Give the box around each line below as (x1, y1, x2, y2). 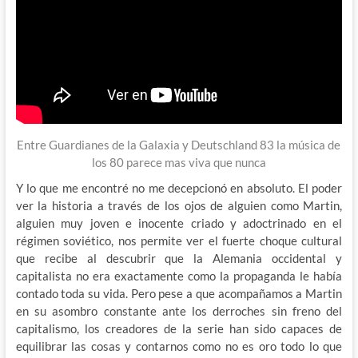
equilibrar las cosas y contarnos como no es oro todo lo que (15, 338, 343, 353)
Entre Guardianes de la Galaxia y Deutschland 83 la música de (17, 137, 341, 152)
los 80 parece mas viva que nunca (91, 154, 266, 169)
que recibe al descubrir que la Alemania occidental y (15, 250, 343, 265)
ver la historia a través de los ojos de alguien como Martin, (15, 197, 343, 213)
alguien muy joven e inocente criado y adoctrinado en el (15, 215, 343, 230)
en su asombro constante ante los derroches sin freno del (15, 303, 343, 318)
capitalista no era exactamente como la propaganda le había (15, 268, 343, 283)
